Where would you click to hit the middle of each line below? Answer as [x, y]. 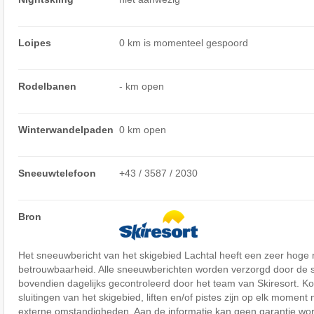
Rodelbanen [47, 86]
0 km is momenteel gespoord [184, 42]
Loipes [34, 42]
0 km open [143, 129]
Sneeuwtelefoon [57, 173]
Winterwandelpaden [66, 129]
